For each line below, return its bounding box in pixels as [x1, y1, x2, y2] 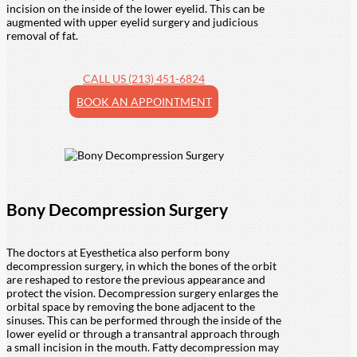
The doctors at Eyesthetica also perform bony [6, 245, 229, 260]
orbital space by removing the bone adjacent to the [6, 300, 255, 314]
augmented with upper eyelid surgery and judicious [6, 14, 258, 29]
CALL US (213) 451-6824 [83, 71, 206, 85]
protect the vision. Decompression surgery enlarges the [6, 286, 278, 300]
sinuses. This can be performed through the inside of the [6, 313, 281, 328]
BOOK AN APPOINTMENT [76, 94, 212, 108]
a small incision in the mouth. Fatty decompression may [6, 340, 279, 355]
